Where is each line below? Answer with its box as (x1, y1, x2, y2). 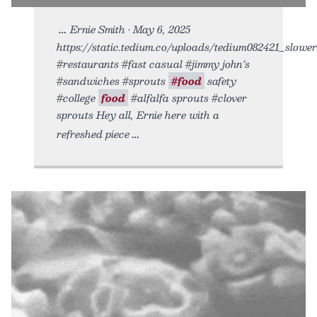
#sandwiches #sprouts (57, 71, 168, 89)
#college (57, 88, 98, 106)
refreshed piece (57, 125, 129, 142)
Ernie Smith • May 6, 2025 (70, 20, 190, 38)
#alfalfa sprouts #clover (128, 88, 247, 106)
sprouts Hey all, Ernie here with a (57, 105, 219, 123)
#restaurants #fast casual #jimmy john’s (57, 54, 250, 72)
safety (204, 71, 236, 89)
